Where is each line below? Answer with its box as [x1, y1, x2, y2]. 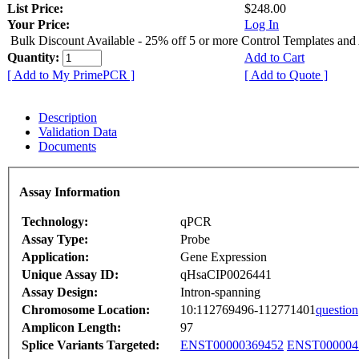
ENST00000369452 [180, 338, 284, 353]
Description [38, 110, 97, 124]
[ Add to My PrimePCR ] [7, 67, 135, 82]
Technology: [22, 215, 88, 229]
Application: [22, 250, 89, 264]
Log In [244, 17, 279, 31]
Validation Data [38, 124, 117, 139]
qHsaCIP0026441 [180, 268, 272, 282]
